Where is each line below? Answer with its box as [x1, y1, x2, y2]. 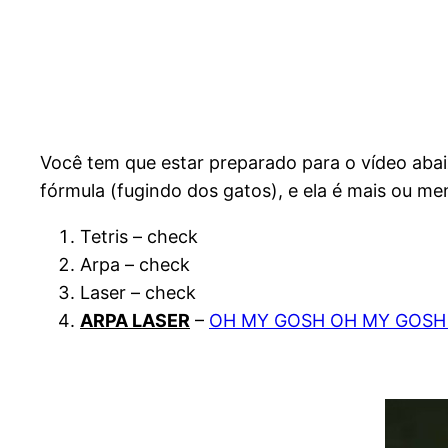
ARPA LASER [80, 310, 190, 332]
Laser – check [80, 282, 196, 304]
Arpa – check [80, 254, 190, 276]
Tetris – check [80, 226, 198, 248]
